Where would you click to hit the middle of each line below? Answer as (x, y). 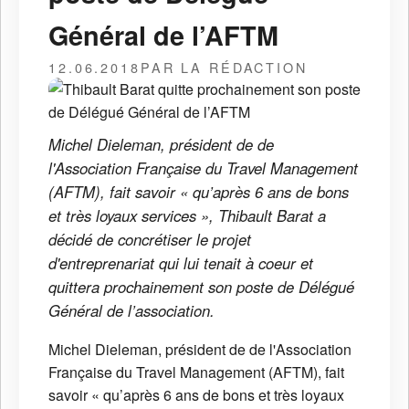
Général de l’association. (131, 310)
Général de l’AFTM (163, 35)
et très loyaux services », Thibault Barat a (187, 215)
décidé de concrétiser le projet (150, 239)
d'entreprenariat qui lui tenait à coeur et (181, 262)
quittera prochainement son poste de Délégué (201, 286)
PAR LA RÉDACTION (224, 67)
